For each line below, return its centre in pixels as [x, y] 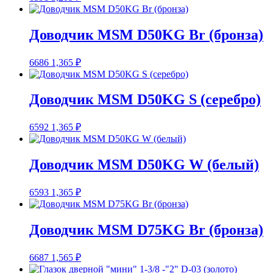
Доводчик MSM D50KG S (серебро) [145, 100]
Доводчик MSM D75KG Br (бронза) [146, 230]
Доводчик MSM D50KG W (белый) [144, 165]
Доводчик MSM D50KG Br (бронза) [146, 34]
